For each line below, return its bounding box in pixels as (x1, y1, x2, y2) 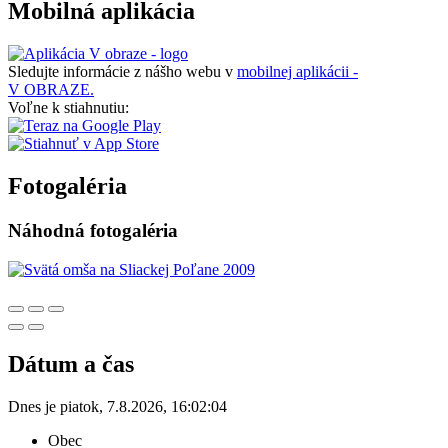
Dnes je (8, 397, 60, 415)
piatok (60, 397, 99, 415)
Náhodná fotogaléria (8, 220, 178, 242)
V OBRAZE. (8, 81, 94, 99)
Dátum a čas (8, 350, 134, 377)
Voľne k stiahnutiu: (8, 99, 129, 117)
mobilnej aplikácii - (237, 63, 358, 81)
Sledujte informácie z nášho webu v (8, 63, 237, 81)
